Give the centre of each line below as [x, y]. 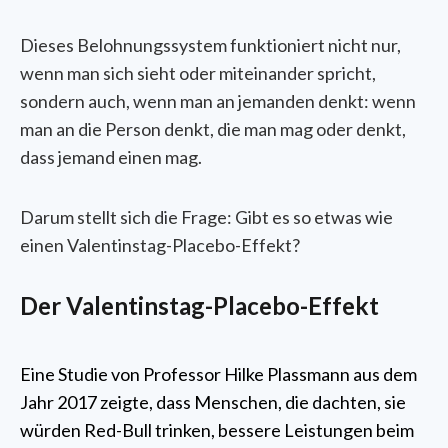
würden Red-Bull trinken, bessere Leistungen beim [217, 430]
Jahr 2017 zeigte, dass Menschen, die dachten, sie [213, 402]
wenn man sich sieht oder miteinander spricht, [198, 73]
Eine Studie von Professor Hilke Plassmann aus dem [218, 374]
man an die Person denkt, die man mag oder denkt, [213, 129]
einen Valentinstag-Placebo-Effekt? [160, 245]
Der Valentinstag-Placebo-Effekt [199, 306]
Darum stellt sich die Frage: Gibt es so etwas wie [206, 217]
